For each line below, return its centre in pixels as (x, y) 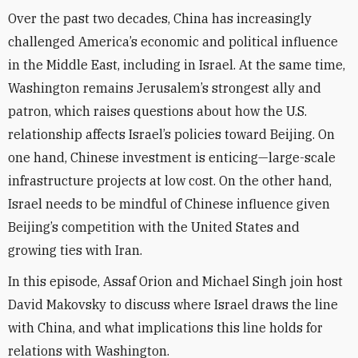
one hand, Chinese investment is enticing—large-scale (172, 157)
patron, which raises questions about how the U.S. (157, 111)
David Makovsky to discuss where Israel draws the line (173, 304)
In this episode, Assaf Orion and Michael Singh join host (175, 281)
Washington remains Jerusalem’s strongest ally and (165, 88)
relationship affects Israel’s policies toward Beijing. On (171, 134)
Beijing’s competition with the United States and (154, 227)
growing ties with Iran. (75, 250)
